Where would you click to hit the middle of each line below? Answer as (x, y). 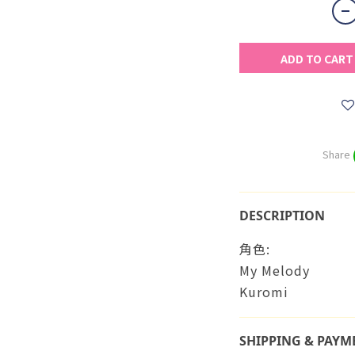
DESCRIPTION (282, 216)
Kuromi (263, 292)
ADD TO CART (317, 59)
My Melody (274, 270)
